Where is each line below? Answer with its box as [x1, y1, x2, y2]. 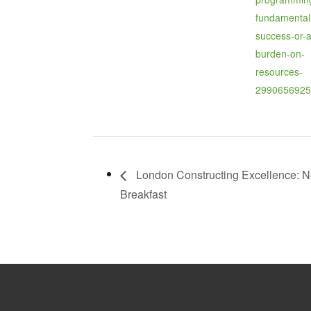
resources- [255, 64, 303, 78]
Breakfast [119, 186, 167, 203]
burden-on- [255, 46, 305, 60]
